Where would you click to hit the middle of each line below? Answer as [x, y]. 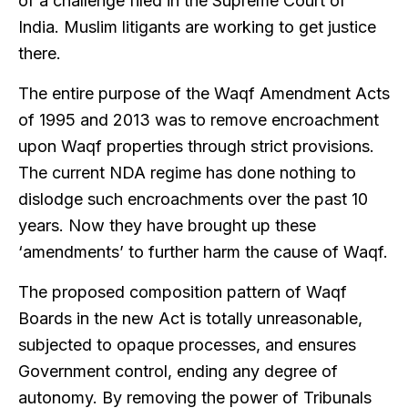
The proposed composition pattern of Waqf [183, 291]
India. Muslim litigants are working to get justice [197, 26]
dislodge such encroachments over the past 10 [193, 199]
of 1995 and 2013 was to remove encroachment [199, 119]
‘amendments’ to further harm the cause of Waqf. [203, 251]
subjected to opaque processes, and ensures [187, 344]
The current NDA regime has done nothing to [187, 172]
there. [40, 53]
